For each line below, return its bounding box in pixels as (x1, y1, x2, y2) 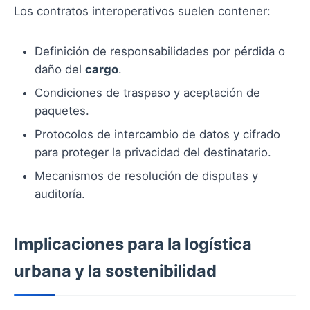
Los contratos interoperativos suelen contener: (14, 4, 271, 19)
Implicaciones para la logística (14, 233, 252, 254)
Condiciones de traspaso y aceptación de (35, 85, 260, 100)
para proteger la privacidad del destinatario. (35, 145, 271, 159)
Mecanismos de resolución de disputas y (35, 168, 258, 183)
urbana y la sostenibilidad (14, 260, 217, 281)
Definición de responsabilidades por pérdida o (35, 44, 285, 58)
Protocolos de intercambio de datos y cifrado (35, 127, 280, 141)
